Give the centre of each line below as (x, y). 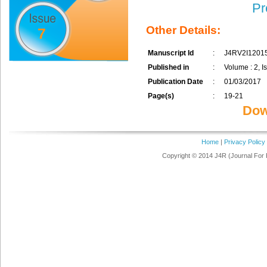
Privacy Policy (244, 142)
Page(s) (161, 96)
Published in (168, 68)
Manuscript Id (171, 53)
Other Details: (183, 30)
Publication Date (176, 82)
